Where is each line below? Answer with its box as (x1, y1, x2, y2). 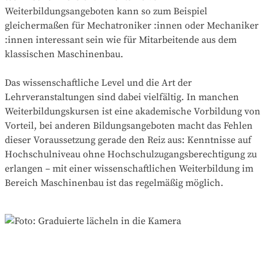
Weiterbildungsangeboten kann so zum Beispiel (5, 5, 207, 18)
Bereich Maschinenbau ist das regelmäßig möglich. (5, 177, 223, 190)
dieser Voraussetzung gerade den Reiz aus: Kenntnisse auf (5, 134, 252, 147)
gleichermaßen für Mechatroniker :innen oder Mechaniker (5, 20, 259, 32)
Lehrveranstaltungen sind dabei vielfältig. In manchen (5, 91, 239, 104)
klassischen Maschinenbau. (5, 48, 123, 61)
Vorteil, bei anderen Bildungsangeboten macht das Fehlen (5, 120, 253, 132)
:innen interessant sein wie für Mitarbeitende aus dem (5, 34, 237, 46)
